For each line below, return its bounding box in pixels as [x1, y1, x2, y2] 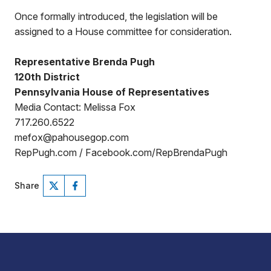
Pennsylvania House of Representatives [15, 86, 209, 98]
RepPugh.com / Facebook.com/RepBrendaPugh [15, 146, 227, 158]
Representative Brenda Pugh [15, 56, 155, 68]
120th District [15, 71, 80, 83]
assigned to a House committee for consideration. [15, 25, 232, 38]
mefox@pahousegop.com [15, 131, 129, 143]
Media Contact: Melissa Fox [15, 101, 135, 113]
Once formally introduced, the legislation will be [15, 10, 218, 22]
